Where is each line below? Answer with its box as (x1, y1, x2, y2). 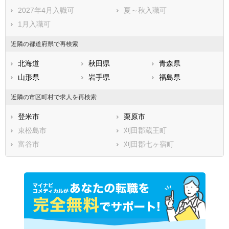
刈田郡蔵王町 (124, 126, 167, 134)
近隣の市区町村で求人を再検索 (11, 93, 97, 101)
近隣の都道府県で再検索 (11, 40, 78, 48)
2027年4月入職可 (18, 6, 74, 14)
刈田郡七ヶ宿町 (124, 140, 174, 148)
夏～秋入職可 (124, 6, 167, 14)
